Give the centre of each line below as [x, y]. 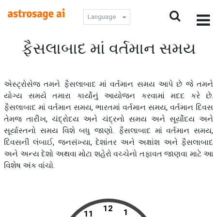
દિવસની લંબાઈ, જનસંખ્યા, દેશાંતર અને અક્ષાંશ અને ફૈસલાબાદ [108, 142]
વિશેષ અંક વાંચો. [29, 165]
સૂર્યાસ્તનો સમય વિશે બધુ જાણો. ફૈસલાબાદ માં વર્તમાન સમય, [108, 131]
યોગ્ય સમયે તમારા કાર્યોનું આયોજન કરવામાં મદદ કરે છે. [108, 96]
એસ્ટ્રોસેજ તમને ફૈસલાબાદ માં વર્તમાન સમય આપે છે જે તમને [108, 84]
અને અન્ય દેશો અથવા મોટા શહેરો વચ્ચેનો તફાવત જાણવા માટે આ [108, 154]
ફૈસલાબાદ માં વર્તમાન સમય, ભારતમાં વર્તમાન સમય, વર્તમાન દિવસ [108, 107]
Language [102, 17]
